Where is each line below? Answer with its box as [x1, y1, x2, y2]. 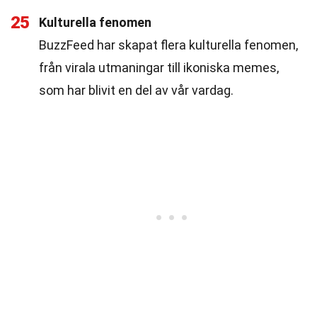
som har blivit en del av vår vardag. [39, 83, 234, 98]
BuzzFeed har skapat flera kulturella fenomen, [39, 38, 298, 52]
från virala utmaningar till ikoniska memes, [39, 60, 279, 75]
